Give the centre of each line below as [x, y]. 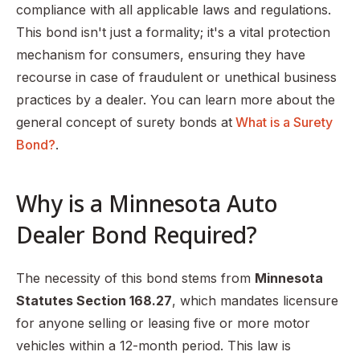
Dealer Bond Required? [137, 235]
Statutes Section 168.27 [94, 301]
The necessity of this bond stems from [135, 278]
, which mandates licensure [255, 301]
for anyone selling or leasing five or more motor [163, 323]
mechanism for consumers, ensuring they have [161, 55]
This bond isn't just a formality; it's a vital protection [173, 33]
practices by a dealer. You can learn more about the [176, 100]
